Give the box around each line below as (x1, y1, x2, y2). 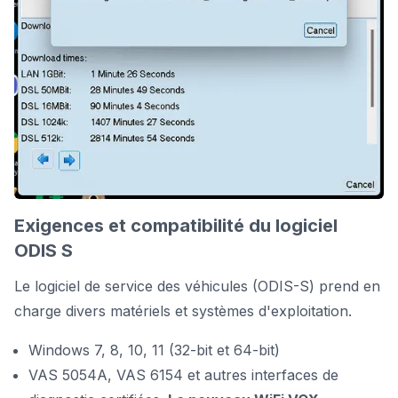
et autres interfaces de (187, 365, 338, 384)
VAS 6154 (116, 365, 187, 384)
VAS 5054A (28, 365, 107, 384)
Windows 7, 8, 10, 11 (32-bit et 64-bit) (28, 340, 280, 359)
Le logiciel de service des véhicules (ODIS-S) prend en (14, 276, 380, 295)
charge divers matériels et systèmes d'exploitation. (14, 301, 352, 320)
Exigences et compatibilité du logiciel (14, 214, 338, 236)
